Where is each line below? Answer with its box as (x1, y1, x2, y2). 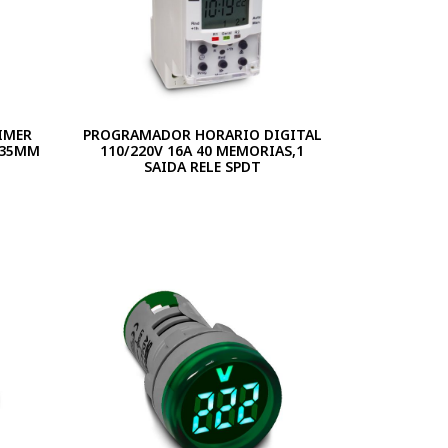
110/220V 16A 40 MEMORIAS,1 (100, 141, 305, 161)
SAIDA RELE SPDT (143, 157, 261, 177)
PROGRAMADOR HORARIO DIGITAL (82, 125, 322, 145)
